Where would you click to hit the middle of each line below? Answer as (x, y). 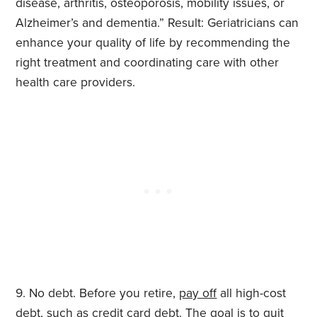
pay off (198, 294)
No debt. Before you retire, (104, 294)
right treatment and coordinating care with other (148, 63)
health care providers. (76, 83)
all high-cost (252, 294)
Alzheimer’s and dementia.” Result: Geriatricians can (157, 23)
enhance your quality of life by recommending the (153, 43)
